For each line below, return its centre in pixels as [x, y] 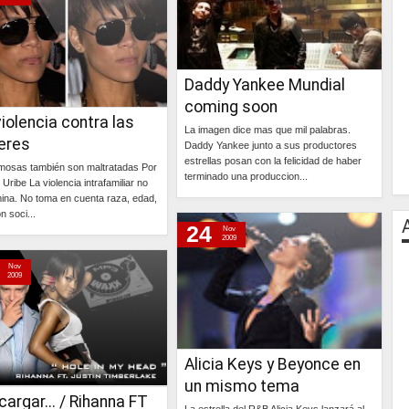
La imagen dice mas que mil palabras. [267, 130]
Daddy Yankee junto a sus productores [271, 145]
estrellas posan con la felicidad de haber [273, 161]
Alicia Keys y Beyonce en [273, 364]
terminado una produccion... [246, 176]
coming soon [231, 107]
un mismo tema [242, 386]
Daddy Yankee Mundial [265, 85]
